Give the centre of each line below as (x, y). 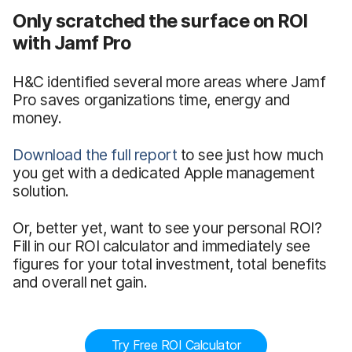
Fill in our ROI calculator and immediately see (161, 246)
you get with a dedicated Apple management (164, 172)
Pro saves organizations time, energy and (152, 99)
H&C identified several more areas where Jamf (169, 81)
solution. (41, 191)
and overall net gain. (80, 282)
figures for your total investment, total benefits (170, 264)
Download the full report (95, 154)
